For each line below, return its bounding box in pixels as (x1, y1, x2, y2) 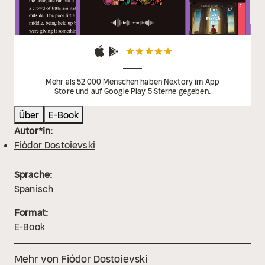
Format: (14, 206, 49, 219)
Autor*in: (14, 125, 53, 137)
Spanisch (14, 183, 54, 195)
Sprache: (14, 169, 53, 181)
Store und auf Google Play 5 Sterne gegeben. (54, 86, 211, 97)
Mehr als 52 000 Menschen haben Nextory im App (46, 77, 219, 88)
